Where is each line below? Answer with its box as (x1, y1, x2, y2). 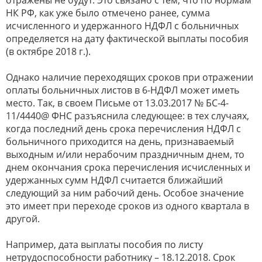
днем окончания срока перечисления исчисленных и (6, 161, 250, 174)
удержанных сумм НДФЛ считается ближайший (6, 174, 223, 187)
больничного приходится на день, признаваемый (6, 135, 234, 149)
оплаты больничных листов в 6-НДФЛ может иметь (6, 84, 239, 97)
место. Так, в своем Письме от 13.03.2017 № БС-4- (6, 96, 229, 110)
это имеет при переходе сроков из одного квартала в (6, 199, 249, 213)
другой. (6, 212, 40, 226)
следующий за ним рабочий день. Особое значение (6, 187, 244, 200)
